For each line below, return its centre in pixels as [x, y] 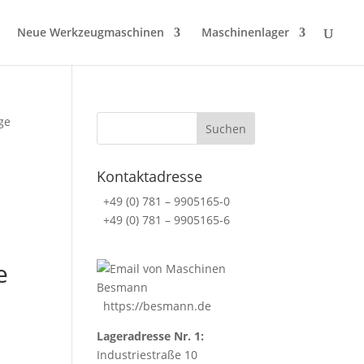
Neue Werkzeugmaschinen [91, 32]
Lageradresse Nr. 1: [151, 336]
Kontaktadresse [150, 176]
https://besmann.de [156, 306]
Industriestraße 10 [147, 355]
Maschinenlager [245, 32]
